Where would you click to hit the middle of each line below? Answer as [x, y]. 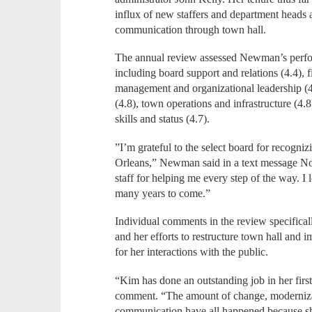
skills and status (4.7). [163, 119]
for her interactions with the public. [192, 252]
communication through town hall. [191, 29]
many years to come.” [163, 193]
